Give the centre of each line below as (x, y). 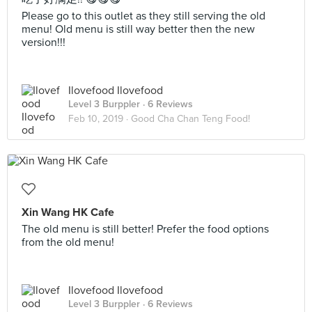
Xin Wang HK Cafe (68, 212)
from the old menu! (68, 242)
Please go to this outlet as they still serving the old (143, 16)
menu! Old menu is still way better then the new (138, 29)
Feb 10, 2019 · (100, 119)
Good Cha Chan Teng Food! (190, 119)
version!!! (44, 42)
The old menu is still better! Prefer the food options (145, 229)
